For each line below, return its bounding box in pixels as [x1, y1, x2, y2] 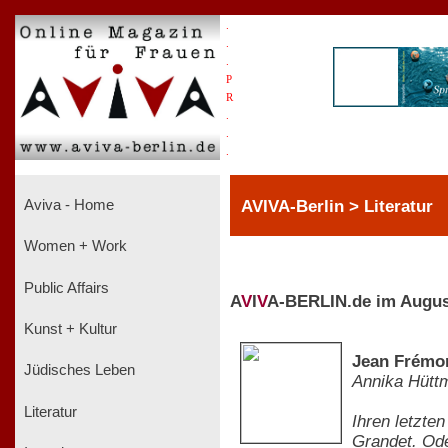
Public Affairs [20, 279, 109, 296]
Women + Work [20, 238, 127, 255]
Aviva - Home [20, 196, 114, 213]
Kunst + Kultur [20, 320, 117, 337]
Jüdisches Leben [20, 362, 135, 379]
